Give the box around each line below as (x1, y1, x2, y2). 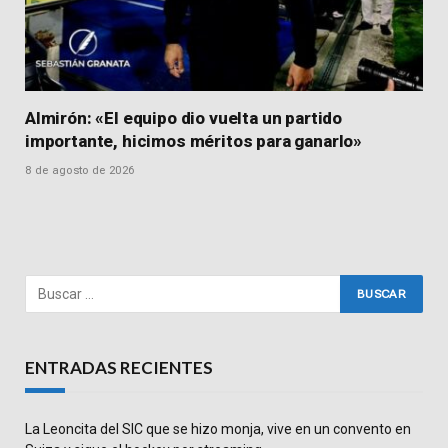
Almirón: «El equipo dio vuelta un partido (25, 107, 343, 128)
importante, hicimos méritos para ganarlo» (25, 130, 363, 151)
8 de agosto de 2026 (25, 163, 135, 177)
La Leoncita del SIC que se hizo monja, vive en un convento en (25, 420, 411, 437)
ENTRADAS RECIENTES (25, 356, 213, 378)
